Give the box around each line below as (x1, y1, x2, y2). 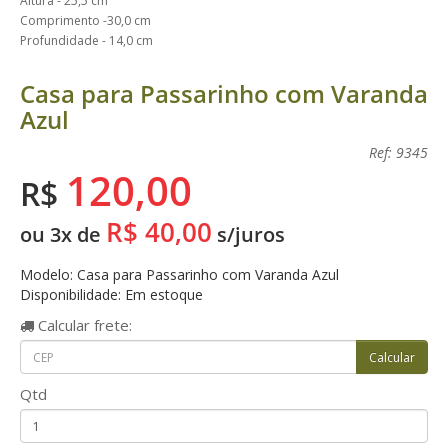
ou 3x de (20, 221, 106, 248)
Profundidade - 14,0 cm (20, 32, 153, 49)
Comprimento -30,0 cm (20, 12, 151, 29)
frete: (90, 315, 132, 335)
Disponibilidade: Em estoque (20, 285, 203, 304)
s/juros (212, 221, 285, 248)
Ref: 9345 (369, 143, 428, 162)
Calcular (34, 315, 90, 335)
